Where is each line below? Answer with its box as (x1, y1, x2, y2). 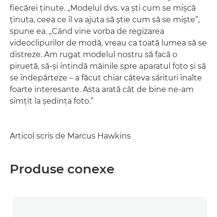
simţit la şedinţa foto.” (10, 96, 93, 106)
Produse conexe (10, 161, 114, 177)
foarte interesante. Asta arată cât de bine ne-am (10, 84, 194, 94)
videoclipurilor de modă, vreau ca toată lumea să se (10, 38, 207, 47)
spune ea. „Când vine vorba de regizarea (10, 26, 164, 36)
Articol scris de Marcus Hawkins (10, 131, 131, 140)
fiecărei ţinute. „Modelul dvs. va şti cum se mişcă (10, 3, 196, 13)
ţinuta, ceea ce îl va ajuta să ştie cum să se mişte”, (10, 15, 200, 24)
